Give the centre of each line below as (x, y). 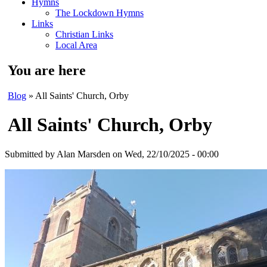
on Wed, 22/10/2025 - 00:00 (164, 154)
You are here (47, 70)
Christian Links (84, 34)
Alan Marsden (83, 154)
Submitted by (31, 154)
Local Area (76, 45)
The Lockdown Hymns (100, 13)
